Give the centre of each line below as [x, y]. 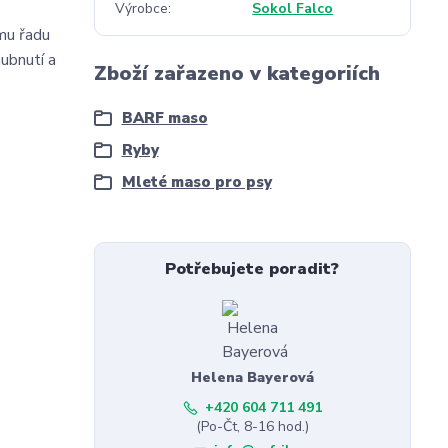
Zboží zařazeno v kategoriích [236, 73]
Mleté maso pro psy [196, 182]
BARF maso [164, 118]
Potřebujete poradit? [252, 269]
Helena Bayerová [252, 377]
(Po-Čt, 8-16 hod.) [252, 426]
